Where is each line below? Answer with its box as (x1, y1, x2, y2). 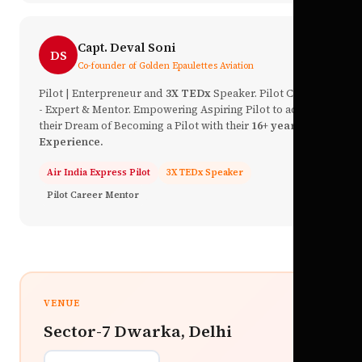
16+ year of (251, 119, 309, 133)
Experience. (39, 135, 103, 149)
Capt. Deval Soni (78, 38, 176, 56)
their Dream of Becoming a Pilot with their (39, 119, 251, 133)
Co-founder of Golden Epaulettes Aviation (78, 59, 254, 72)
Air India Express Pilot (47, 166, 150, 179)
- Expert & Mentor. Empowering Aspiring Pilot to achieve (39, 103, 323, 117)
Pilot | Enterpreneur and (39, 86, 166, 101)
